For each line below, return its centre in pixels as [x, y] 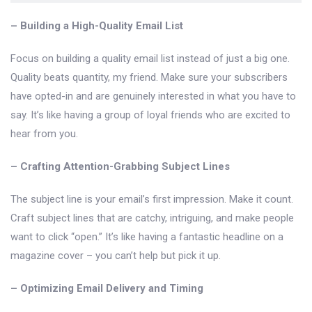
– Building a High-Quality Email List [97, 25]
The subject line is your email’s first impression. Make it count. [152, 199]
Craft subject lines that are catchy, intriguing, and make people [152, 218]
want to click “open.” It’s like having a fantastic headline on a [147, 236]
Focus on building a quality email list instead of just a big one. [150, 58]
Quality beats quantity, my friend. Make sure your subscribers [149, 77]
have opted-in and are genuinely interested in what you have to [153, 96]
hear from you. [44, 133]
